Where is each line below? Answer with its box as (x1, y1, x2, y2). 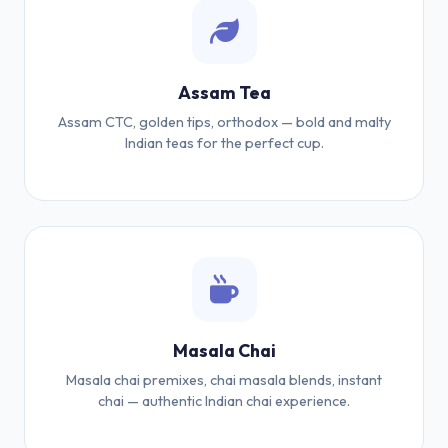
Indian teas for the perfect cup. (124, 134, 324, 152)
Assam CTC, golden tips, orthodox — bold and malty (57, 113, 391, 131)
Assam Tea (177, 81, 271, 104)
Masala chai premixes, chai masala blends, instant (66, 371, 382, 389)
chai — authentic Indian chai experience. (98, 392, 350, 410)
